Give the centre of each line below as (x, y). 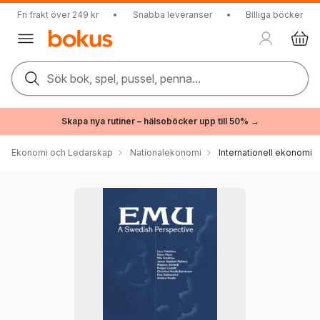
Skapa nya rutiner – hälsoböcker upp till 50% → (160, 121)
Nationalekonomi (166, 152)
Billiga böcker (274, 15)
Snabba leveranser (172, 15)
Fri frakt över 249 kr (58, 15)
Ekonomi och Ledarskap (62, 152)
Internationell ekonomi (265, 152)
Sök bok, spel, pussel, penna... (124, 79)
